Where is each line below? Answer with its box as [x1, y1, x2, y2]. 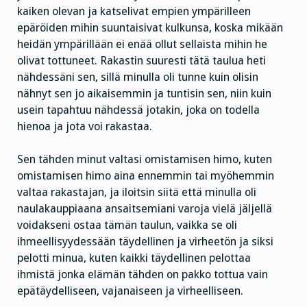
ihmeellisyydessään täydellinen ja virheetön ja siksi [17, 235, 273, 249]
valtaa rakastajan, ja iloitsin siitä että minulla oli [17, 186, 256, 199]
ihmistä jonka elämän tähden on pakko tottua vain [17, 268, 268, 282]
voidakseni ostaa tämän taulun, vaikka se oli [17, 219, 237, 232]
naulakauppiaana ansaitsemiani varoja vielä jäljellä [17, 202, 272, 216]
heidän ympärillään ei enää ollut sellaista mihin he [17, 37, 267, 51]
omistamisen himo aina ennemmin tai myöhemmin [17, 169, 274, 183]
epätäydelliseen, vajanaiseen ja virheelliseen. [17, 284, 243, 298]
